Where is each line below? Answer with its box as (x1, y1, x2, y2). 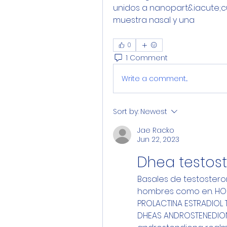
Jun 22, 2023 (137, 134, 179, 144)
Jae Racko (137, 125, 174, 135)
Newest (140, 106, 167, 117)
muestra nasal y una (113, 14, 195, 26)
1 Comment (126, 52, 168, 63)
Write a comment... (122, 73, 187, 84)
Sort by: (113, 106, 138, 117)
